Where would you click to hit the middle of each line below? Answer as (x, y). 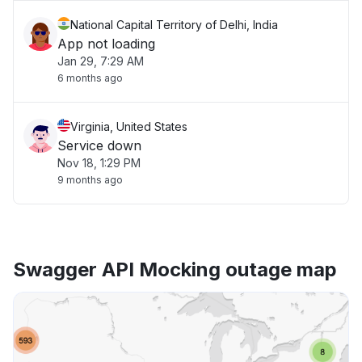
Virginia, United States (129, 126)
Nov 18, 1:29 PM (99, 163)
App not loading (106, 44)
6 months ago (90, 78)
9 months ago (90, 180)
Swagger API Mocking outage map (175, 269)
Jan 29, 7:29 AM (101, 61)
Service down (99, 145)
